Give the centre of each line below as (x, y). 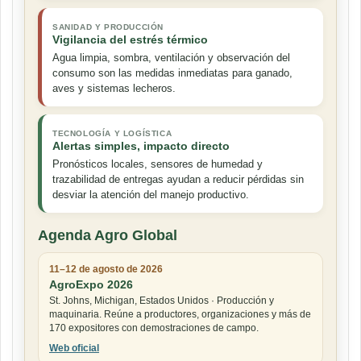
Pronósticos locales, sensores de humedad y (158, 164)
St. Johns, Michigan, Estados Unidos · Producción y (162, 301)
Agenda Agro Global (108, 236)
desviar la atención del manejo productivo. (151, 195)
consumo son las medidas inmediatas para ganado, (172, 73)
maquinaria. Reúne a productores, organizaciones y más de (180, 315)
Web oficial (74, 349)
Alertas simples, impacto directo (141, 146)
